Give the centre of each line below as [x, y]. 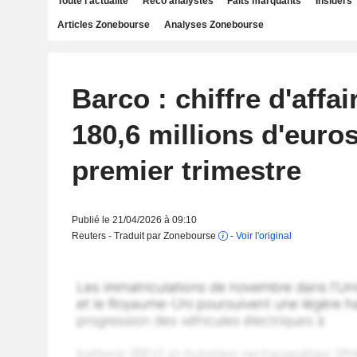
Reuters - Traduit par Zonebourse [145, 236]
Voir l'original [263, 236]
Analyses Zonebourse [214, 25]
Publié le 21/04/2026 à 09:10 [134, 220]
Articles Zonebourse [104, 25]
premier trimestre [186, 170]
